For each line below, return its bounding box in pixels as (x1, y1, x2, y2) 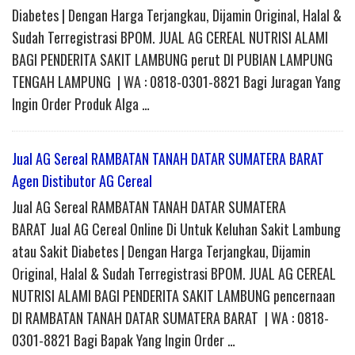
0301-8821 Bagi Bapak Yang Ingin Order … (12, 330, 235, 351)
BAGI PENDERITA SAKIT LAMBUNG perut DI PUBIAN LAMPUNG (12, 49, 333, 71)
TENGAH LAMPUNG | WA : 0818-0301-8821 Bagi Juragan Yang (12, 71, 341, 93)
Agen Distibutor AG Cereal (12, 170, 152, 192)
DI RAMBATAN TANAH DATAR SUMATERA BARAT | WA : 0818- (12, 307, 329, 329)
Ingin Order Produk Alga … (12, 94, 150, 115)
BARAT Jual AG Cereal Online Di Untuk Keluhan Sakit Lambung (12, 219, 341, 240)
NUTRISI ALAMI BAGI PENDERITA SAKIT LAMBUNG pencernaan (12, 285, 335, 307)
